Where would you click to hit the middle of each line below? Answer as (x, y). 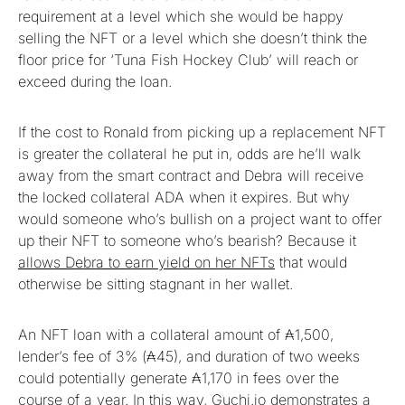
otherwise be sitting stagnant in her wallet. (155, 283)
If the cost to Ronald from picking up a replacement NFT (202, 132)
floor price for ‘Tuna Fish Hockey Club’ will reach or (188, 59)
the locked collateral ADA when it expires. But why (184, 197)
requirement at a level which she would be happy (181, 16)
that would (311, 262)
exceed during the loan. (95, 81)
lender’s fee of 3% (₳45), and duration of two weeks (189, 356)
